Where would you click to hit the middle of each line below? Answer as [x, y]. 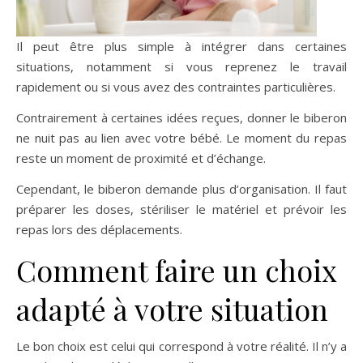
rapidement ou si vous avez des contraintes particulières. [176, 86]
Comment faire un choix [177, 269]
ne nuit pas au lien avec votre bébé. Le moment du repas [181, 137]
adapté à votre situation [172, 308]
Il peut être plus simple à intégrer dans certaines [181, 46]
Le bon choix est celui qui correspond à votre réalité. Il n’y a [181, 346]
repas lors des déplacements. [99, 229]
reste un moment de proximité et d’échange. [141, 158]
